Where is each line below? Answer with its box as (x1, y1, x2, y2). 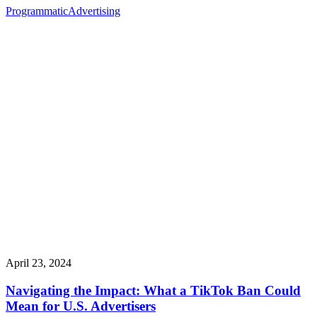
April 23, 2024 (6, 257, 71, 270)
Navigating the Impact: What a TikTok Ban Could (6, 283, 301, 299)
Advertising (68, 5, 120, 18)
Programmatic (6, 5, 68, 18)
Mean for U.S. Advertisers (6, 299, 156, 314)
